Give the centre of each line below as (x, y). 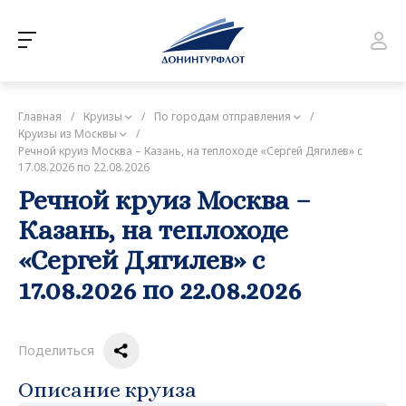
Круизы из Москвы (68, 133)
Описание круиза (107, 389)
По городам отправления (222, 116)
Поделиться (56, 350)
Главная (40, 116)
